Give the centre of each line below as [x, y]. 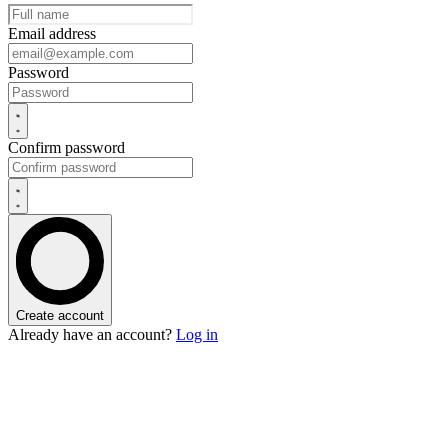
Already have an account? [90, 334]
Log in [197, 334]
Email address [52, 33]
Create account [60, 315]
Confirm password [66, 147]
